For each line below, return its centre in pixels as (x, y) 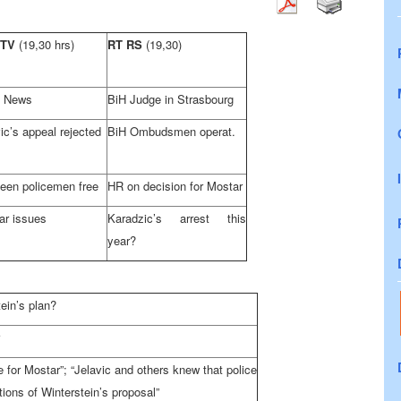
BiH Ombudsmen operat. (171, 131)
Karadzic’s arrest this (177, 218)
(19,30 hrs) (47, 44)
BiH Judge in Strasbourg (171, 99)
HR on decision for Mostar (175, 186)
